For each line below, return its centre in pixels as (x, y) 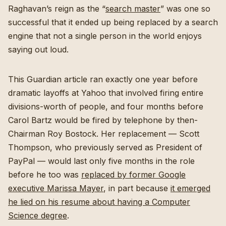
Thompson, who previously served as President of (105, 148)
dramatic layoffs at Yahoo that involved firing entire (106, 93)
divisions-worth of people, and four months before (106, 107)
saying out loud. (40, 50)
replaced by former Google (133, 175)
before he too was (45, 175)
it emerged (190, 188)
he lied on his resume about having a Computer (99, 202)
